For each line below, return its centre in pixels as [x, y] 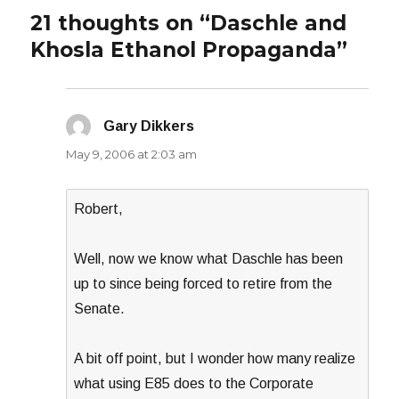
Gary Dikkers [149, 126]
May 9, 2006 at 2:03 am [132, 154]
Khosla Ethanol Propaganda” [189, 49]
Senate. [100, 308]
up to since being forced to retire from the [204, 283]
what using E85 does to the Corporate [194, 383]
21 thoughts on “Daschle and [189, 23]
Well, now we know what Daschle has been [209, 258]
